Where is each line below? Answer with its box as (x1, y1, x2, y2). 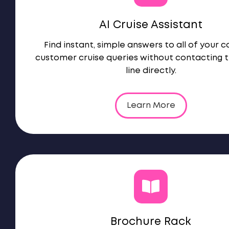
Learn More (126, 102, 175, 109)
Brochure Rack (110, 217, 191, 227)
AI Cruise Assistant (99, 20, 202, 30)
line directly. (125, 67, 176, 75)
